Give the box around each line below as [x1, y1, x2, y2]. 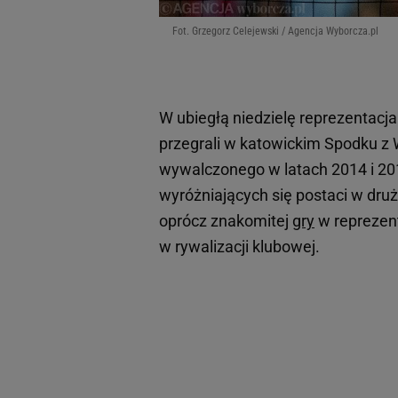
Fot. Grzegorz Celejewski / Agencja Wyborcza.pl [172, 24, 378, 37]
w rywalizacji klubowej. [159, 236, 327, 256]
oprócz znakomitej [159, 211, 292, 230]
